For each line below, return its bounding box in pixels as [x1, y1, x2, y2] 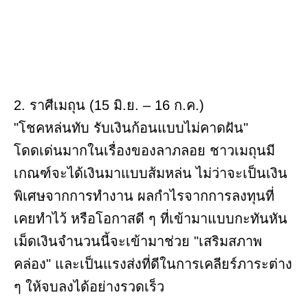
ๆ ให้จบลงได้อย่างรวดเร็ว [14, 279, 164, 295]
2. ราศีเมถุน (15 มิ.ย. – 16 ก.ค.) [14, 98, 204, 113]
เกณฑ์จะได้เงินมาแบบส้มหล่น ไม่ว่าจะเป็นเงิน [14, 166, 287, 181]
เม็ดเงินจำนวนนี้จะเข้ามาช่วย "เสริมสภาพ [14, 234, 262, 250]
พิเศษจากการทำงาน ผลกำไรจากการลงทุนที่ [14, 188, 274, 204]
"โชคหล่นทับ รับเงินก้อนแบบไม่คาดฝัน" [14, 120, 248, 136]
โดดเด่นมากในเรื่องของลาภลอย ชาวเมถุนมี [14, 143, 275, 159]
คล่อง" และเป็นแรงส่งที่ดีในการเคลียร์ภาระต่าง [14, 256, 292, 272]
